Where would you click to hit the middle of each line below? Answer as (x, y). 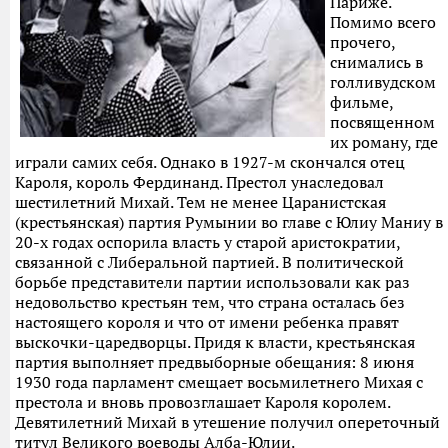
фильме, (361, 102)
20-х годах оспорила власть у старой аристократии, (207, 242)
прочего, (362, 42)
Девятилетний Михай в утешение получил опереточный (227, 422)
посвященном (382, 122)
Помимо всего (383, 22)
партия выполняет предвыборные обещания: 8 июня (214, 362)
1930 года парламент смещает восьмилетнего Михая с (219, 382)
